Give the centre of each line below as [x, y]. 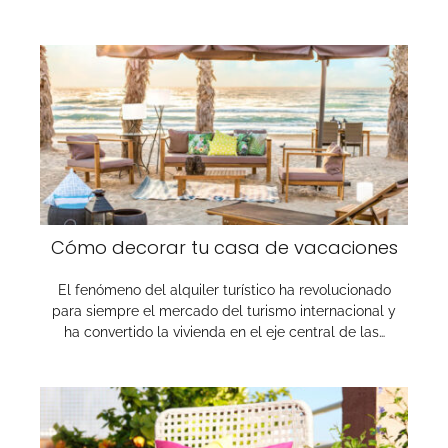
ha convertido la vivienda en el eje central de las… [224, 332]
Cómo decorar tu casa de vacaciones [224, 247]
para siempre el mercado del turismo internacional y [224, 311]
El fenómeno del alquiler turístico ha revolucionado [224, 290]
